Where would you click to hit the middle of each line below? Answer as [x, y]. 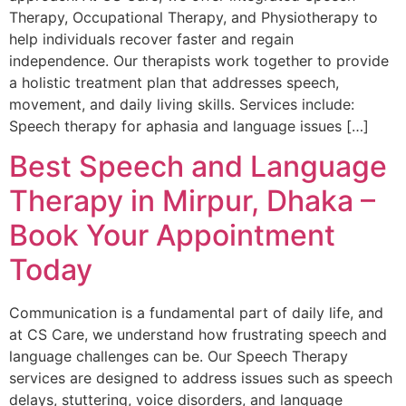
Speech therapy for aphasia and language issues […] [189, 126]
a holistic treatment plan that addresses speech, [174, 82]
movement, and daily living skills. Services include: [182, 104]
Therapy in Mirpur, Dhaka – [192, 201]
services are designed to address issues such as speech [201, 378]
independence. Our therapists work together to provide [199, 60]
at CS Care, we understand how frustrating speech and [198, 335]
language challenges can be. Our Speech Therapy [179, 357]
